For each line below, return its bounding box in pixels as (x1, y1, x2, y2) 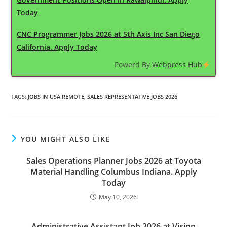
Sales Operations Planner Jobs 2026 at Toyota (26, 155, 201, 167)
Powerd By (114, 60, 152, 70)
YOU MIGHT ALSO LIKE (20, 134, 110, 144)
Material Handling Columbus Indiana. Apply (30, 166, 197, 178)
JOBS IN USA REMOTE (28, 93, 85, 101)
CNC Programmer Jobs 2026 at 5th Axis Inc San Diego (17, 29, 200, 40)
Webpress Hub (152, 60, 202, 70)
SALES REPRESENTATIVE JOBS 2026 (87, 93, 178, 101)
